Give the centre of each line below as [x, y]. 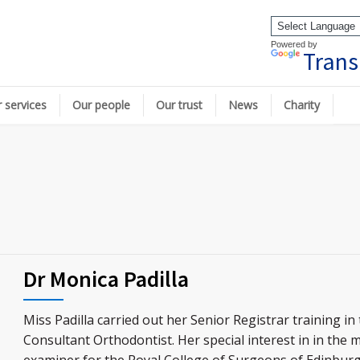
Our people [101, 105]
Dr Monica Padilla [106, 279]
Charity [302, 105]
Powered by [294, 44]
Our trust [179, 105]
